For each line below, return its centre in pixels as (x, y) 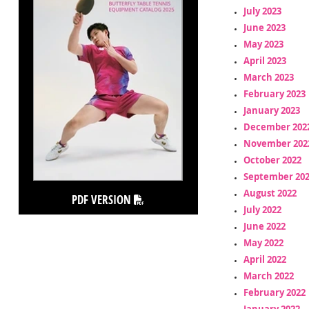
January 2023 (271, 110)
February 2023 (274, 93)
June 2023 (264, 27)
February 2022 (274, 292)
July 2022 (262, 209)
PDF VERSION (103, 199)
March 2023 (268, 77)
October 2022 (272, 160)
